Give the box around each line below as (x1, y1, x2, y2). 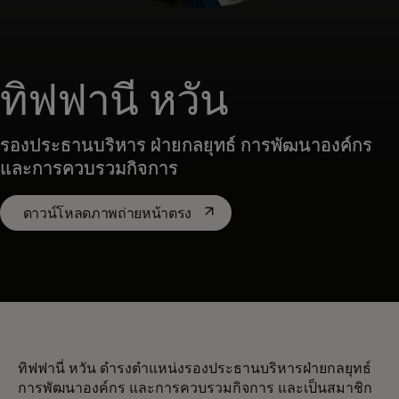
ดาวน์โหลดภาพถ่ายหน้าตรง (22, 206, 192, 221)
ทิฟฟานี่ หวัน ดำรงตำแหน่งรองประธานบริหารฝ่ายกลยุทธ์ (18, 362, 371, 376)
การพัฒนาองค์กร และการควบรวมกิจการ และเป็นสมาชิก (18, 381, 372, 395)
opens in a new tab (191, 205, 316, 220)
